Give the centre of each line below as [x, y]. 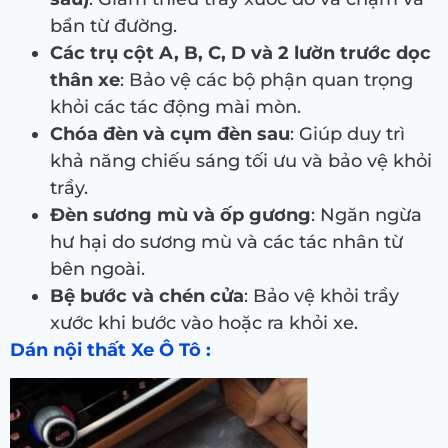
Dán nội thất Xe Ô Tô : [110, 349]
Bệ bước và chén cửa [147, 295]
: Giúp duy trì [347, 133]
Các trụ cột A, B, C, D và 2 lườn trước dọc [240, 52]
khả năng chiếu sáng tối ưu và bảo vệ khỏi [241, 160]
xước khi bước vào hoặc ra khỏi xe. [204, 322]
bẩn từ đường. [113, 25]
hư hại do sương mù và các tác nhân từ [226, 241]
